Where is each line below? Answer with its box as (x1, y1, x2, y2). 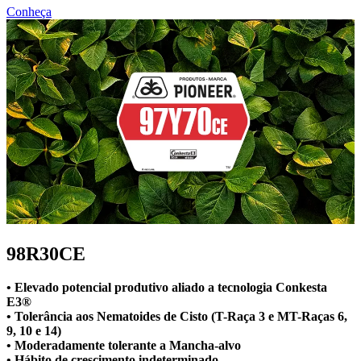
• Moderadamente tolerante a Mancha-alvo (6, 338, 241, 353)
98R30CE (6, 243, 85, 264)
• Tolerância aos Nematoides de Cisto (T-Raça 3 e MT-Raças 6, (6, 309, 347, 324)
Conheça (6, 4, 52, 19)
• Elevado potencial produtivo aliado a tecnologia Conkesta (6, 280, 327, 295)
